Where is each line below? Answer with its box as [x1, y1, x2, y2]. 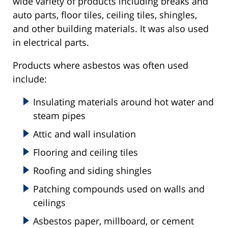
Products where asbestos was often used [13, 59, 188, 71]
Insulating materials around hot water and [33, 95, 214, 108]
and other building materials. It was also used [13, 22, 209, 35]
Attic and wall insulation [33, 127, 136, 140]
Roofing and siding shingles [33, 164, 152, 177]
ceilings [33, 196, 66, 209]
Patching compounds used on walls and [33, 182, 205, 195]
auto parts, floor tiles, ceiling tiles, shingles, [13, 8, 197, 21]
